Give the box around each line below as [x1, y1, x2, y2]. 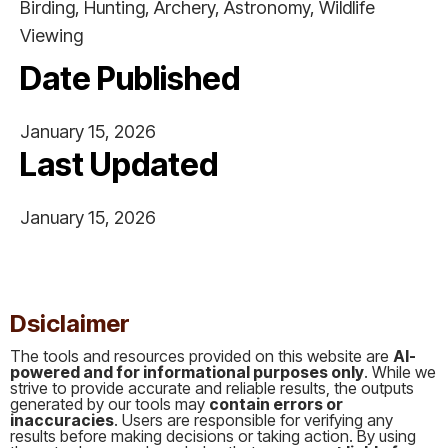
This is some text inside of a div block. [20, 282, 289, 302]
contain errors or [209, 394, 343, 414]
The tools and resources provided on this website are [10, 346, 393, 366]
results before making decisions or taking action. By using [10, 426, 416, 446]
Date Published [20, 59, 240, 98]
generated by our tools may [10, 394, 209, 414]
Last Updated [20, 145, 218, 184]
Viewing [20, 25, 83, 46]
